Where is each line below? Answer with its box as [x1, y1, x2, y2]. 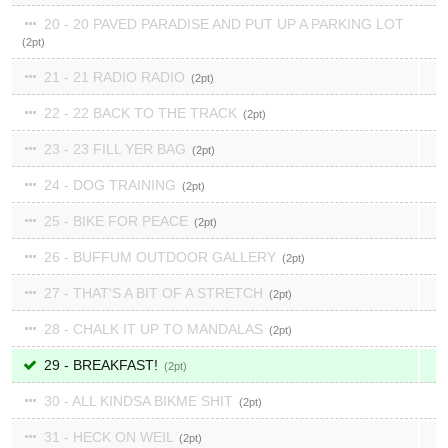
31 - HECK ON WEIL [40, 429, 177, 445]
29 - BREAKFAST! [40, 357, 162, 373]
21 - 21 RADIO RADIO [40, 69, 189, 85]
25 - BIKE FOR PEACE [40, 213, 192, 229]
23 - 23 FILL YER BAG [40, 141, 190, 157]
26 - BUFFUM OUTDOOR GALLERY [40, 249, 280, 265]
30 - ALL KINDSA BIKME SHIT [40, 393, 237, 409]
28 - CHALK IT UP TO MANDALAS [40, 321, 267, 337]
